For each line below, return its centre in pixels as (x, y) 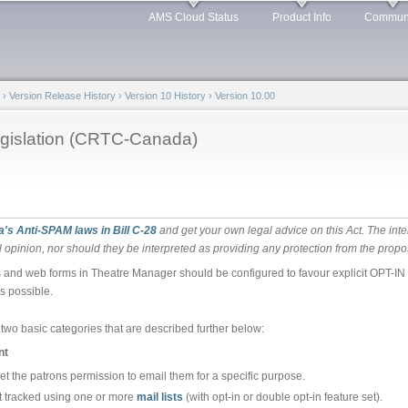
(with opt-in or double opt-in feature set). (282, 397)
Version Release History (62, 96)
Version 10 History (165, 96)
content (172, 46)
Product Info (301, 18)
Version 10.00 (245, 96)
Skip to (170, 11)
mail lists (159, 397)
